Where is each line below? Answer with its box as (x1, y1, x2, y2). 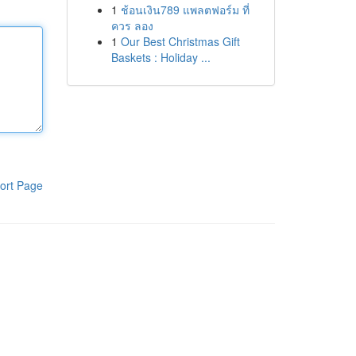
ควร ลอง (110, 17, 153, 33)
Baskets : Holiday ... (110, 49, 211, 65)
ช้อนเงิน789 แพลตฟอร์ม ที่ (120, 2, 250, 17)
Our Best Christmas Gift (120, 33, 240, 49)
